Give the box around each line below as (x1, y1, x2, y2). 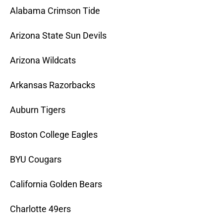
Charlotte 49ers (10, 204, 71, 215)
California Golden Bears (10, 179, 102, 190)
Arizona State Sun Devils (10, 30, 107, 41)
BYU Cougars (10, 154, 61, 165)
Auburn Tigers (10, 105, 65, 115)
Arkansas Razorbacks (10, 80, 95, 91)
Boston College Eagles (10, 129, 98, 140)
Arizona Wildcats (10, 55, 76, 66)
